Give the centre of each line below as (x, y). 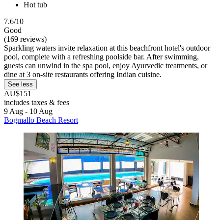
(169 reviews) (25, 39)
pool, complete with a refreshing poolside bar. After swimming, (101, 56)
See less (20, 84)
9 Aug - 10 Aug (28, 111)
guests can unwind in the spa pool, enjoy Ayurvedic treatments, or (106, 65)
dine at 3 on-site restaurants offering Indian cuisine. (83, 74)
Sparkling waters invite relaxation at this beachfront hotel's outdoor (107, 48)
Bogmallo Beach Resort (41, 120)
